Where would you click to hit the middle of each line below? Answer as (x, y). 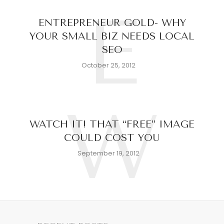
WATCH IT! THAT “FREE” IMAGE (112, 124)
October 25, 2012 (108, 65)
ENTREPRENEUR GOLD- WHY (112, 23)
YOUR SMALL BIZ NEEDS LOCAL (112, 36)
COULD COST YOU (112, 138)
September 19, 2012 (108, 153)
